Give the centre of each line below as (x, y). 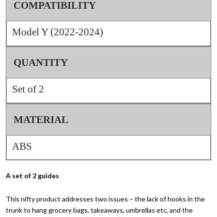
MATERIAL (41, 119)
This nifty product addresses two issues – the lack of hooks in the (105, 199)
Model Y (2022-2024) (57, 32)
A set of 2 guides (32, 176)
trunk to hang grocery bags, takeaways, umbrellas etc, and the (99, 210)
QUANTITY (41, 62)
